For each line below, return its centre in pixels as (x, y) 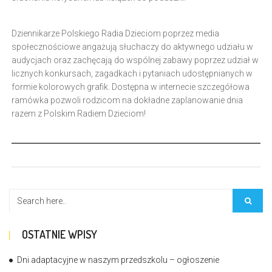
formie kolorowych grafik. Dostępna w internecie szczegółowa (131, 87)
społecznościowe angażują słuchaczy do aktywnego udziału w (132, 47)
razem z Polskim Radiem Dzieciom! (79, 114)
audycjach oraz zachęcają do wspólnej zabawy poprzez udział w (135, 60)
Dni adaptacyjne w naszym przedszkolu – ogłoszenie (118, 260)
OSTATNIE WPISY (59, 234)
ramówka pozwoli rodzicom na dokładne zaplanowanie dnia (127, 100)
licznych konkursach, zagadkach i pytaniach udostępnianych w (132, 73)
